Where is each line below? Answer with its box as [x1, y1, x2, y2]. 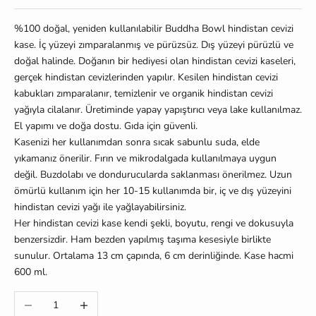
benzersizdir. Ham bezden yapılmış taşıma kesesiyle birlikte [14, 232, 271, 246]
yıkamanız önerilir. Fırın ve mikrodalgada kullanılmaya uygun [14, 151, 276, 165]
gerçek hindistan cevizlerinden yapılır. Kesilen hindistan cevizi [14, 70, 278, 84]
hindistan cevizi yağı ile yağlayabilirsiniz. [14, 200, 186, 214]
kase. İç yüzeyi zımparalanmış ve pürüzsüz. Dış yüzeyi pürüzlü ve [14, 37, 293, 51]
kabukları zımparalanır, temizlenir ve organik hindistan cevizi [14, 86, 273, 100]
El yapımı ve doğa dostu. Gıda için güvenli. [14, 119, 197, 133]
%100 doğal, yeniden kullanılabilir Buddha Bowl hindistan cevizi [14, 21, 293, 35]
